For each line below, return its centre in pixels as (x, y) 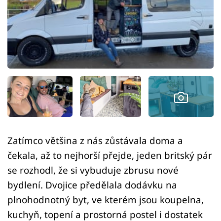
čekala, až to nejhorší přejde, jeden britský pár (110, 155)
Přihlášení (47, 32)
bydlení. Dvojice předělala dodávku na (92, 185)
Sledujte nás (29, 68)
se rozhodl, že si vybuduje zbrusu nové (93, 170)
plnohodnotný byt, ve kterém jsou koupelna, (106, 200)
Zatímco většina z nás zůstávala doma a (95, 141)
